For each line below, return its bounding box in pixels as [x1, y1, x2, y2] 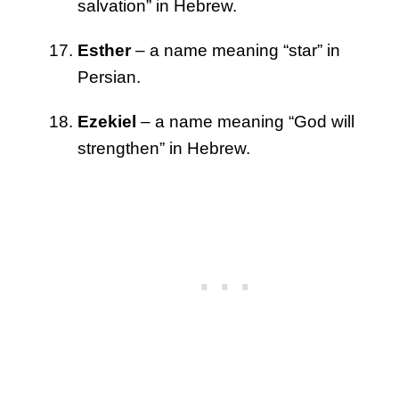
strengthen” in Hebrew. [77, 138, 250, 158]
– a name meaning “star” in [131, 40, 340, 60]
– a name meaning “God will [136, 111, 354, 131]
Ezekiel [77, 111, 136, 131]
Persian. [77, 67, 141, 86]
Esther [77, 40, 131, 60]
